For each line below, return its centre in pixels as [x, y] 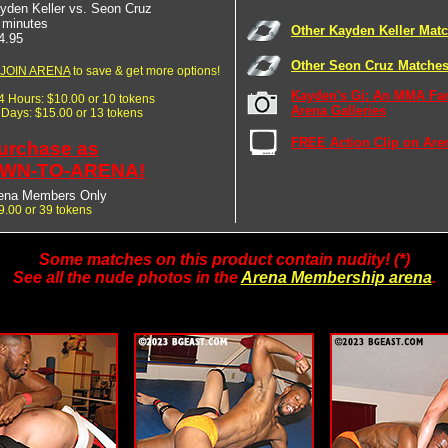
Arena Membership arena [336, 277]
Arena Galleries [338, 110]
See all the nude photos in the [126, 277]
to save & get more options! [145, 70]
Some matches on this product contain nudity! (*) [224, 259]
